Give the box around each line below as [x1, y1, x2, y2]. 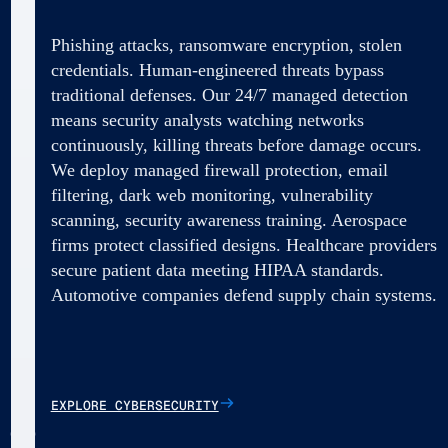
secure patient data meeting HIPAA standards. [50, 260, 384, 281]
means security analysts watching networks [50, 110, 364, 131]
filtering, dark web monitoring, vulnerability [50, 185, 373, 206]
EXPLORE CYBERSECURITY [50, 397, 219, 415]
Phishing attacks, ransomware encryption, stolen [50, 35, 402, 56]
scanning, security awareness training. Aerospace [50, 210, 407, 231]
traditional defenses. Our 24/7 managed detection [50, 85, 408, 106]
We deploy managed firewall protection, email [50, 160, 388, 181]
